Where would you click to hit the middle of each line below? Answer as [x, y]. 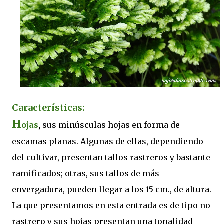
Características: [48, 108]
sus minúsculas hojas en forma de [111, 125]
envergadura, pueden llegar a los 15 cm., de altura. [112, 189]
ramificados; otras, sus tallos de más [86, 173]
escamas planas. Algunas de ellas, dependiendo [108, 141]
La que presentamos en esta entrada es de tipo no [111, 205]
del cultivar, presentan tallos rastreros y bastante [111, 157]
